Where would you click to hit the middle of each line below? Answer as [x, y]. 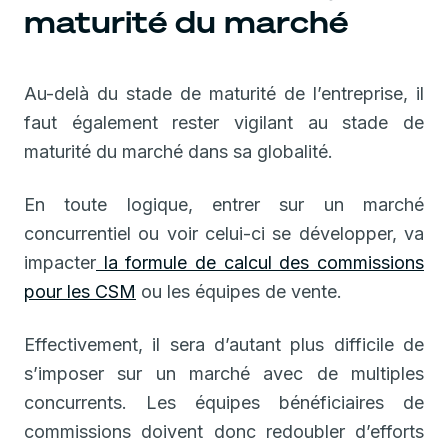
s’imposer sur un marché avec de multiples [224, 373]
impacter [60, 262]
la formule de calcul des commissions [260, 262]
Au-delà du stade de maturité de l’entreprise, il [224, 93]
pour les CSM [80, 291]
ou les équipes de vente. [239, 291]
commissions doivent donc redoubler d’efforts [224, 431]
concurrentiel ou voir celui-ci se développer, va [224, 233]
